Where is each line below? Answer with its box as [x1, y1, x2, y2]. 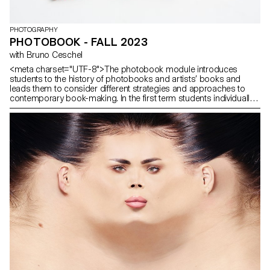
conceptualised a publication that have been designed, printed [10, 102, 245, 113]
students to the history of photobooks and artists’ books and [10, 74, 241, 84]
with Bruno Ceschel [26, 49, 83, 60]
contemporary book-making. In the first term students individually [10, 93, 253, 103]
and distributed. [10, 112, 69, 122]
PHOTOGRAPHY [10, 25, 58, 34]
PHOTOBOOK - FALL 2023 [10, 35, 148, 48]
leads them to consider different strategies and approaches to [10, 83, 245, 93]
